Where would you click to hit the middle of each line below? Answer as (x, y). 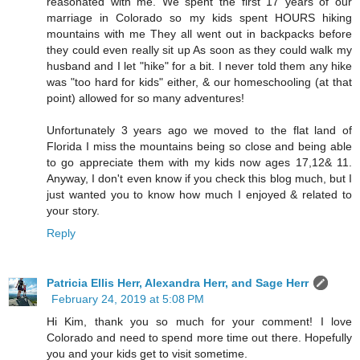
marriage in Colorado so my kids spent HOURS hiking (199, 17)
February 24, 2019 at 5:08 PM (128, 299)
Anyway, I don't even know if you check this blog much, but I (199, 178)
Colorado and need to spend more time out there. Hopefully (199, 337)
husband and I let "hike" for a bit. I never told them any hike (199, 65)
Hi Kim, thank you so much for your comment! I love (199, 321)
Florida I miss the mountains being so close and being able (199, 146)
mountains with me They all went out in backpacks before (199, 33)
